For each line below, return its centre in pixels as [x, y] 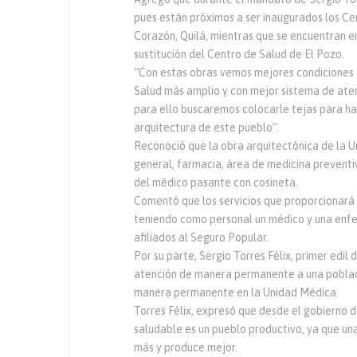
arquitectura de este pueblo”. [206, 127]
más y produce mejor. [186, 347]
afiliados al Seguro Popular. [201, 237]
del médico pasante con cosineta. [216, 182]
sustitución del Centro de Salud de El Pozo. [239, 54]
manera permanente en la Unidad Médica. [236, 292]
